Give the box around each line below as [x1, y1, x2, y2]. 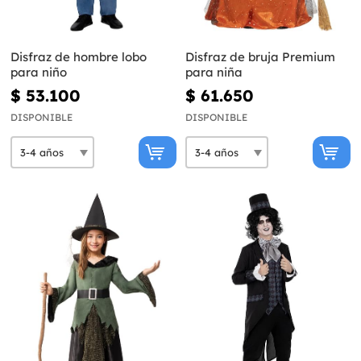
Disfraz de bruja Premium [185, 49, 335, 65]
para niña [185, 64, 243, 81]
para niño [10, 64, 67, 81]
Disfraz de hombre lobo [10, 49, 147, 65]
